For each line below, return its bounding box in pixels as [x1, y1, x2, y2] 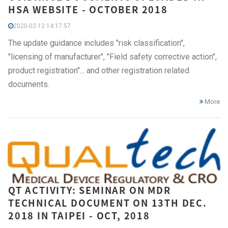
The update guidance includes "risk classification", [8, 38, 185, 48]
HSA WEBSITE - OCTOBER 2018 [8, 2, 168, 16]
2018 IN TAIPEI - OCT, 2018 [8, 209, 150, 223]
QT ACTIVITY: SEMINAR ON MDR [8, 183, 171, 197]
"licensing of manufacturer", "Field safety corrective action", [8, 51, 217, 62]
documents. [8, 79, 49, 89]
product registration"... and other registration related [8, 65, 189, 75]
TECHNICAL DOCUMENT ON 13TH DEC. [8, 196, 207, 210]
